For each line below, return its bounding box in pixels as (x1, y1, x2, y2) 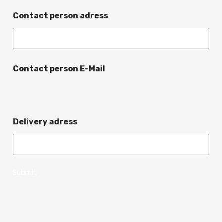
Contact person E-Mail (13, 64, 105, 74)
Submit (12, 168, 37, 177)
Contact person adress (13, 11, 108, 21)
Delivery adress (13, 117, 77, 127)
